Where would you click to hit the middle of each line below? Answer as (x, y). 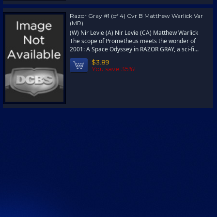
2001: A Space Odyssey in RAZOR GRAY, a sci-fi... (134, 49)
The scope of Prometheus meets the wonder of (133, 41)
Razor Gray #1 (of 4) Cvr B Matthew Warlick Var (136, 16)
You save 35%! (114, 69)
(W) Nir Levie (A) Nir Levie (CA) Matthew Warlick (134, 33)
